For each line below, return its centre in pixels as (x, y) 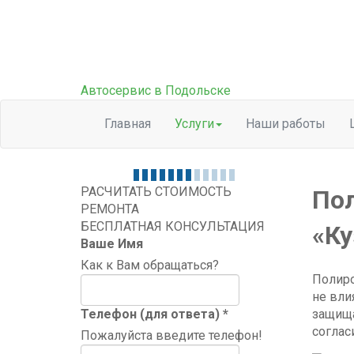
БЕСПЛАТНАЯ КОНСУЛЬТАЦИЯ (173, 226)
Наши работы (286, 124)
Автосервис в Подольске (156, 90)
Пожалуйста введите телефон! (171, 335)
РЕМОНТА (110, 209)
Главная (128, 124)
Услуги (194, 124)
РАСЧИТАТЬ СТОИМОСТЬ (156, 192)
